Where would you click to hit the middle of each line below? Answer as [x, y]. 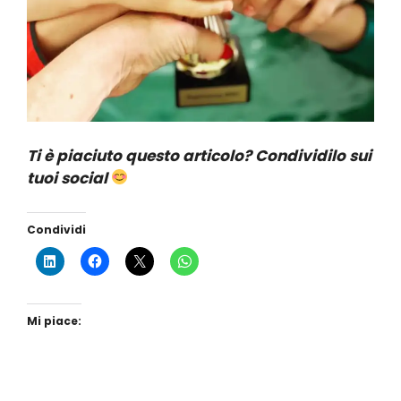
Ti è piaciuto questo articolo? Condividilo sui [199, 155]
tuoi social [69, 178]
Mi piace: [54, 321]
